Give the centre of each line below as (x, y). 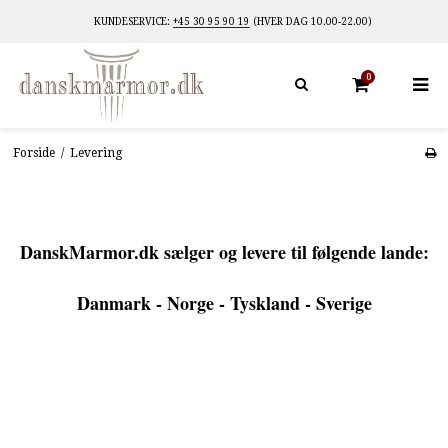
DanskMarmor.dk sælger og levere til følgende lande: (224, 251)
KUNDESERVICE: (133, 21)
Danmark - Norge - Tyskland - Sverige (224, 302)
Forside (33, 152)
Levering (95, 152)
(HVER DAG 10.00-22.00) (311, 21)
